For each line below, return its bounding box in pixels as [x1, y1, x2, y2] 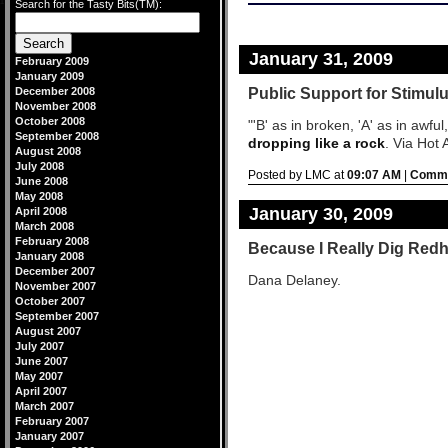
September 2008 [15, 130, 99, 142]
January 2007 [15, 430, 84, 442]
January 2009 [15, 70, 84, 82]
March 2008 [15, 220, 74, 232]
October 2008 [15, 115, 85, 127]
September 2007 [15, 310, 99, 322]
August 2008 [15, 145, 81, 157]
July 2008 [15, 160, 64, 172]
